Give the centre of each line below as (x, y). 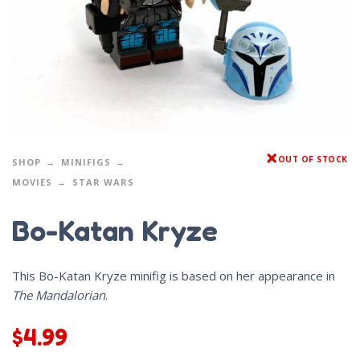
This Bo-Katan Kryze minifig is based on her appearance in (174, 275)
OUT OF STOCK (313, 159)
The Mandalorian (59, 295)
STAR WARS (103, 182)
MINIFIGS (86, 162)
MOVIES (32, 182)
